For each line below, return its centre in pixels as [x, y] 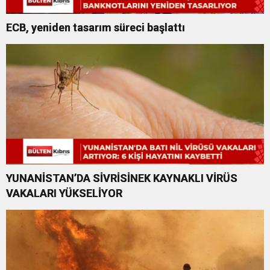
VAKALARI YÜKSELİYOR [64, 193]
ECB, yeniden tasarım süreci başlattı [96, 27]
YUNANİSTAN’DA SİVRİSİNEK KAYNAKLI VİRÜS [122, 178]
